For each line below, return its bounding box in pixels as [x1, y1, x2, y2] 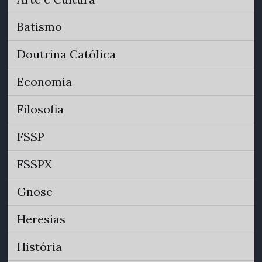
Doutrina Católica [17, 47, 116, 61]
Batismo [17, 19, 62, 34]
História [17, 239, 62, 254]
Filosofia [17, 102, 64, 116]
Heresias [17, 212, 65, 226]
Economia [17, 74, 72, 89]
